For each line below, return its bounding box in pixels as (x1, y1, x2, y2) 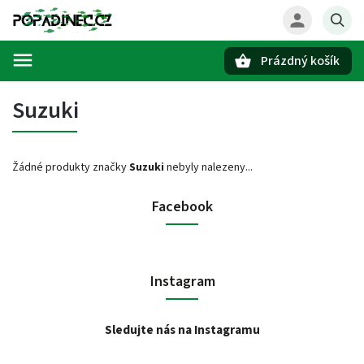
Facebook (151, 196, 213, 217)
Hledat (71, 82, 114, 96)
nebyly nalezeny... (164, 159, 253, 175)
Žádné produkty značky (12, 159, 129, 175)
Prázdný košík (261, 52, 340, 70)
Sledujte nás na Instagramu (104, 321, 260, 339)
